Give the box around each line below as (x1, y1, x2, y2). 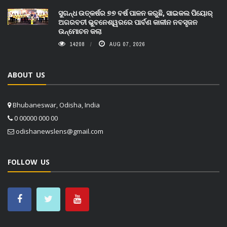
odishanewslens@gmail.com (16, 127, 103, 136)
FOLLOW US (8, 157, 50, 167)
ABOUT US (8, 70, 45, 80)
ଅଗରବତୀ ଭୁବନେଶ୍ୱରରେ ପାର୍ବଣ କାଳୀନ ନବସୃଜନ (58, 17, 198, 27)
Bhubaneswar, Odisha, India (11, 100, 100, 110)
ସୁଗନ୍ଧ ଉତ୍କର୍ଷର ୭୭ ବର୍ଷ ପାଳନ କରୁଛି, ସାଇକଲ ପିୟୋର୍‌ (58, 8, 213, 18)
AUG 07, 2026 (109, 41, 145, 48)
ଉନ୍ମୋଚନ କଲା (58, 26, 101, 36)
